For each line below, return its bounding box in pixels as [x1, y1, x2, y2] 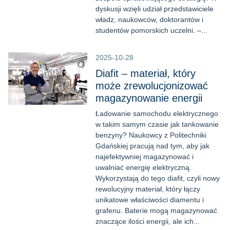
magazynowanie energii [95, 92, 202, 104]
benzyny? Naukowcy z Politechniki [95, 131, 206, 139]
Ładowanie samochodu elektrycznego [95, 109, 218, 118]
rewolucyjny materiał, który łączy [95, 185, 200, 193]
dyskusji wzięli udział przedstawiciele [95, 5, 214, 13]
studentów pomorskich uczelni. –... [95, 26, 207, 34]
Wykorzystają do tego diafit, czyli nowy [95, 174, 220, 182]
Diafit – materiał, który [95, 68, 196, 79]
